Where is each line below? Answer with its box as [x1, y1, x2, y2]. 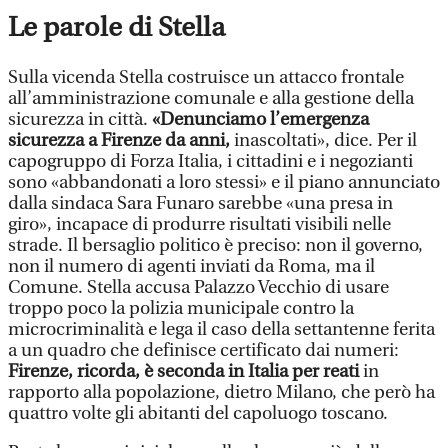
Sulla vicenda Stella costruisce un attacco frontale [8, 66, 404, 88]
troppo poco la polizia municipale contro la [8, 297, 354, 319]
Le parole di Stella [8, 12, 225, 44]
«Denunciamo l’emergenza [152, 108, 369, 130]
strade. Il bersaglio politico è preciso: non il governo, [8, 234, 423, 256]
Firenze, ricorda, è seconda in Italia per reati [8, 360, 363, 382]
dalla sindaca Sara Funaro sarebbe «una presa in [8, 192, 393, 214]
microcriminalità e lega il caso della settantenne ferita [8, 318, 435, 340]
